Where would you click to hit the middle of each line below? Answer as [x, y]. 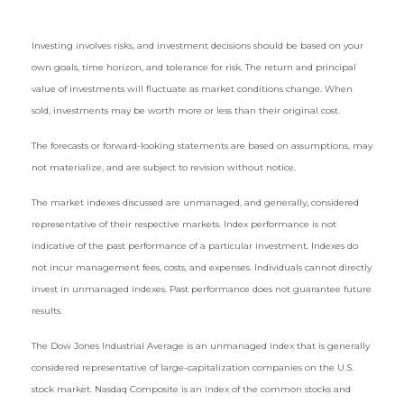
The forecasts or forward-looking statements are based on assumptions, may [202, 146]
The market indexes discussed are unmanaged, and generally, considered [195, 202]
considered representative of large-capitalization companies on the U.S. [193, 367]
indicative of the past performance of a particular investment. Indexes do [195, 246]
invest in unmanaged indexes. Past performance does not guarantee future [202, 289]
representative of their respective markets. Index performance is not [184, 224]
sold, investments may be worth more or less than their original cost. [186, 110]
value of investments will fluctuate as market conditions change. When [192, 89]
